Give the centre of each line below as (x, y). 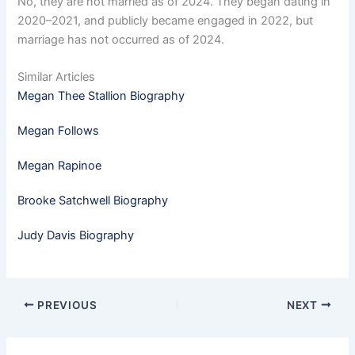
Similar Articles (57, 76)
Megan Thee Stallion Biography (101, 95)
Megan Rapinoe (60, 165)
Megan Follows (59, 130)
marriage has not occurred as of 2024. (121, 39)
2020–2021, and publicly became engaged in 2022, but (166, 20)
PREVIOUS (66, 305)
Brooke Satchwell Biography (93, 200)
